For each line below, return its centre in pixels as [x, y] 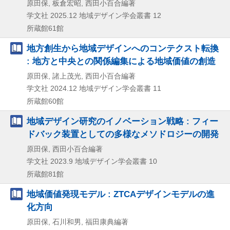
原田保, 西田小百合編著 [65, 149]
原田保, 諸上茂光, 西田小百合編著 [81, 76]
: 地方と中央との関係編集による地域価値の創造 [121, 61]
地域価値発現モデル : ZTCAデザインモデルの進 [121, 194]
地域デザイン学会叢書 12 [120, 15]
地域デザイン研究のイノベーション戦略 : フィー [122, 121]
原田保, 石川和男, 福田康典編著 [78, 222]
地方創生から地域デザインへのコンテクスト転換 [123, 48]
